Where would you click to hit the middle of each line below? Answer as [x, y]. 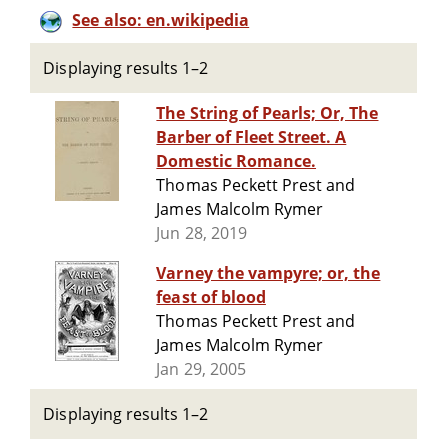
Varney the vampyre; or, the [268, 273]
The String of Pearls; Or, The [267, 113]
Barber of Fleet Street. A [251, 137]
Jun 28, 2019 [201, 233]
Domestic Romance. [236, 161]
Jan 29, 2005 [201, 369]
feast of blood [211, 297]
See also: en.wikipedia [161, 20]
